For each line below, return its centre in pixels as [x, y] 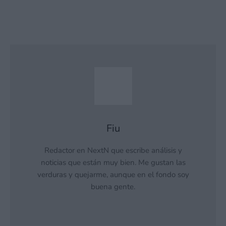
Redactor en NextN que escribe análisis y [113, 151]
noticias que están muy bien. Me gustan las [113, 163]
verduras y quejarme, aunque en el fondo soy [113, 175]
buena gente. [113, 187]
